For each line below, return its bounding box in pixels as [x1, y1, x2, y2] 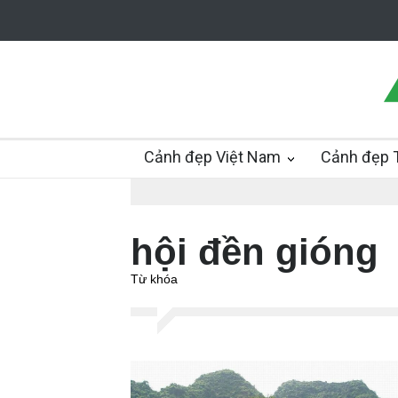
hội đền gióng [131, 231, 378, 273]
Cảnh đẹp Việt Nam [144, 147, 281, 166]
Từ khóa [131, 272, 178, 286]
